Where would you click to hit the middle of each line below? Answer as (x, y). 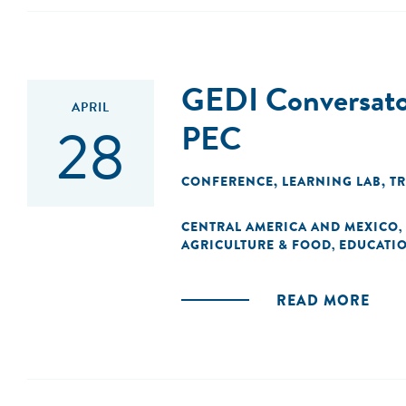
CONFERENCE (227, 181)
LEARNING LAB (332, 181)
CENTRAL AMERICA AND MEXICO (290, 227)
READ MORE (323, 300)
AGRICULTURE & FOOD (256, 245)
